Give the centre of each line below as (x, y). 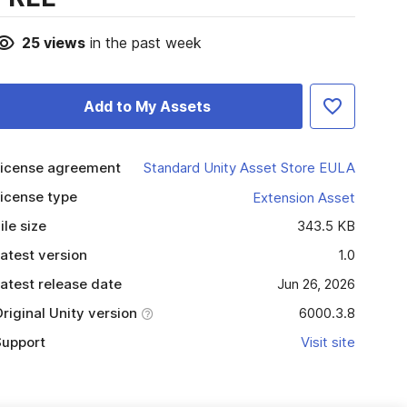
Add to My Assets (148, 106)
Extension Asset (303, 197)
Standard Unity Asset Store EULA (249, 168)
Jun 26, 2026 (316, 284)
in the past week (143, 43)
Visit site (328, 342)
